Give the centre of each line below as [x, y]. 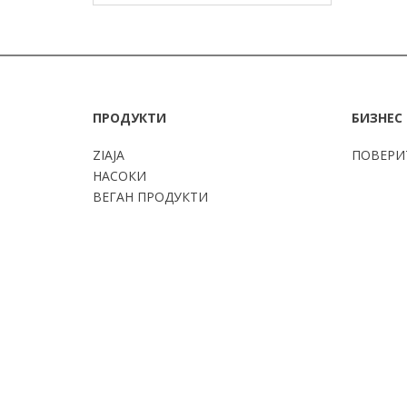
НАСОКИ [119, 175]
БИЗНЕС [377, 117]
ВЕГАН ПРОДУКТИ [150, 196]
